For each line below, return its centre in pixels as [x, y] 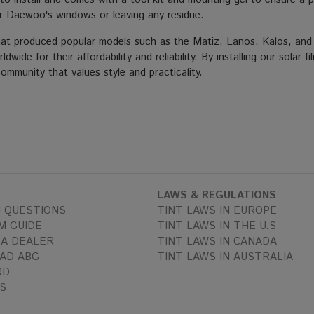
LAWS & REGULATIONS [217, 195]
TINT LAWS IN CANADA [217, 241]
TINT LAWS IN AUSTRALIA [225, 257]
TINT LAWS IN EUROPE [217, 211]
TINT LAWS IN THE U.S [217, 226]
